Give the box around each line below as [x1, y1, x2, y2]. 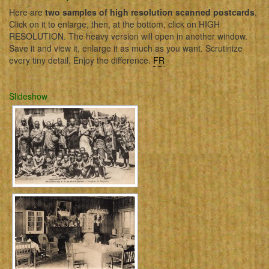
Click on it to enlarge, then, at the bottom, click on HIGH [9, 18, 220, 30]
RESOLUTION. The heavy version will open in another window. [9, 30, 247, 42]
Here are [9, 6, 45, 18]
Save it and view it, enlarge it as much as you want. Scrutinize [9, 42, 243, 54]
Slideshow [9, 90, 47, 102]
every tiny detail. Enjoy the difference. [9, 54, 153, 66]
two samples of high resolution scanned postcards [45, 6, 255, 18]
